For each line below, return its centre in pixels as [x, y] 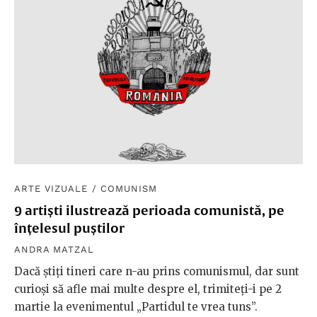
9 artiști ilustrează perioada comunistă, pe [149, 210]
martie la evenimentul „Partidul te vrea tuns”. [136, 306]
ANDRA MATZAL [54, 249]
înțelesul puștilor [69, 228]
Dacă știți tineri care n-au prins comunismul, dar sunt [157, 271]
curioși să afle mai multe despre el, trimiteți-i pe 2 [148, 289]
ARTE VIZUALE [51, 188]
